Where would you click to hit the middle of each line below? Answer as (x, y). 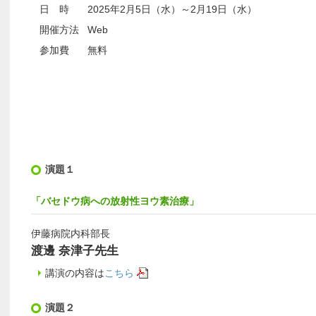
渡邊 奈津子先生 (75, 250)
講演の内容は (75, 273)
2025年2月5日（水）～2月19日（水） (172, 9)
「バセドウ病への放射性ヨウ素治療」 (125, 201)
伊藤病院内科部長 (71, 233)
